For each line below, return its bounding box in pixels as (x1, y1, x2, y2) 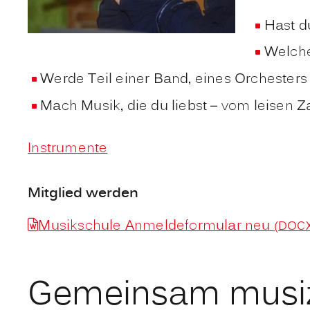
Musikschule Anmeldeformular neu (38, 216, 274, 237)
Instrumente (28, 138, 108, 160)
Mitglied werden (28, 183, 139, 204)
